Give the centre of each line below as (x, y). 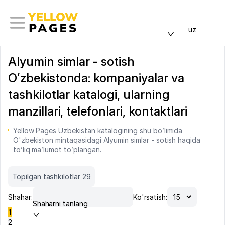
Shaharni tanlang (60, 204)
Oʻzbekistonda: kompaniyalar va (96, 78)
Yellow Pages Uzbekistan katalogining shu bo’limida (98, 130)
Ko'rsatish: (150, 197)
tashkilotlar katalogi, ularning (89, 95)
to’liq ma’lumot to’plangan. (57, 149)
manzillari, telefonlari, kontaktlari (98, 111)
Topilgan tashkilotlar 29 (51, 177)
